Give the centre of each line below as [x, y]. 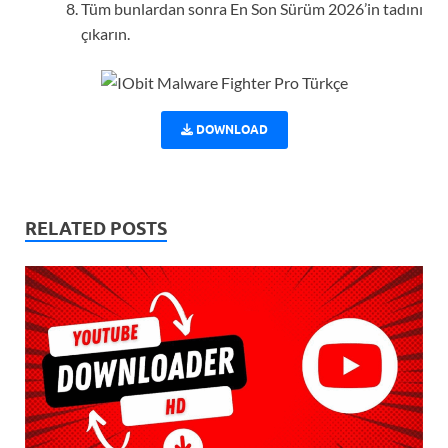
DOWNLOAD [231, 130]
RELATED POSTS [96, 229]
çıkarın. [105, 34]
